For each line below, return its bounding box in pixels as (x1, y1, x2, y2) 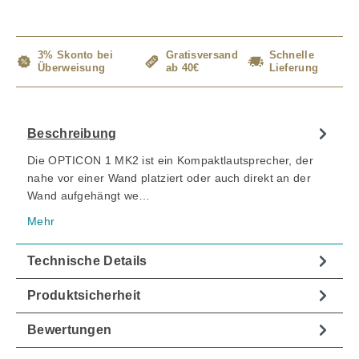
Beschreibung (27, 127, 117, 141)
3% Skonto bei (38, 49, 113, 62)
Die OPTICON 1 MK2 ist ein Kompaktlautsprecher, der (27, 154, 313, 167)
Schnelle (268, 49, 314, 62)
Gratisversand (165, 49, 238, 62)
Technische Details (27, 254, 147, 268)
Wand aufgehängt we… (27, 189, 151, 203)
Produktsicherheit (27, 288, 141, 303)
